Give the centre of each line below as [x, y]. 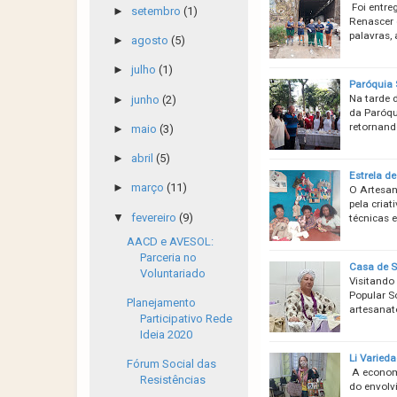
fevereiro [155, 217]
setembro [157, 11]
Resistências [173, 380]
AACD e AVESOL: [171, 241]
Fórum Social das [172, 364]
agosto [151, 40]
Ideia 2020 [167, 335]
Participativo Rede [187, 319]
